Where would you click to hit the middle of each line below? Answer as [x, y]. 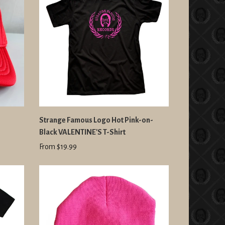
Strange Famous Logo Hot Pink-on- [96, 120]
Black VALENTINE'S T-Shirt [83, 132]
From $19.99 [58, 146]
